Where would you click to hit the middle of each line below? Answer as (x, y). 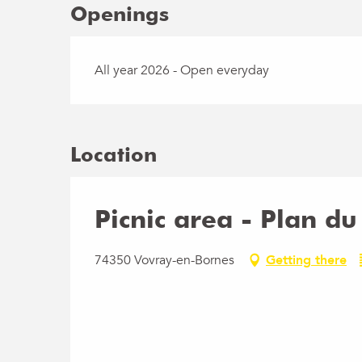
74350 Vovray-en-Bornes (164, 260)
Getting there (306, 260)
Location (114, 154)
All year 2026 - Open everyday (182, 70)
